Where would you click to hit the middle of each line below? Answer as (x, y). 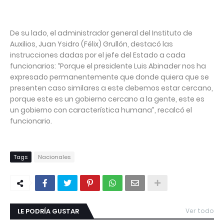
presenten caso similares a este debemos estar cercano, (111, 88)
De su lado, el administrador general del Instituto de (101, 33)
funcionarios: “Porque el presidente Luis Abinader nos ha (108, 66)
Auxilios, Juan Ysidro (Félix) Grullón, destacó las (91, 44)
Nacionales (54, 157)
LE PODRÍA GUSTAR (48, 211)
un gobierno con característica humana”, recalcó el (101, 110)
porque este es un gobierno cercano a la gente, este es (107, 99)
